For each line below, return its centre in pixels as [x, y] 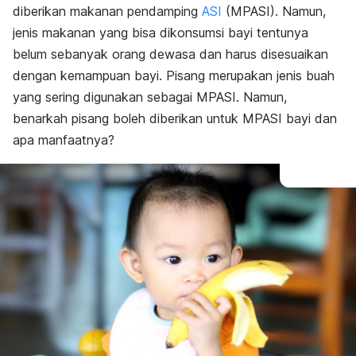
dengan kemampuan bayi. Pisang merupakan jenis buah [174, 75]
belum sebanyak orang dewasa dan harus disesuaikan [170, 54]
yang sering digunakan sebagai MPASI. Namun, [150, 97]
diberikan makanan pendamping [107, 11]
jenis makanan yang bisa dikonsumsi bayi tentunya [161, 33]
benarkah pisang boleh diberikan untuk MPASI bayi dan [175, 118]
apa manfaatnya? [64, 140]
